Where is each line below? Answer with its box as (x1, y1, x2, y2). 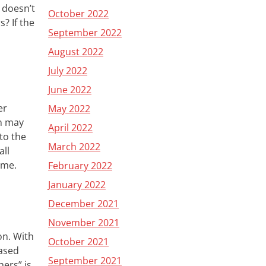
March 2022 (48, 140, 100, 153)
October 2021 (48, 235, 109, 248)
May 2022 (48, 102, 90, 115)
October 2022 (48, 7, 109, 20)
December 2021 (48, 197, 119, 210)
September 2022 (48, 26, 122, 39)
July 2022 (48, 64, 87, 77)
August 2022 (48, 45, 103, 58)
